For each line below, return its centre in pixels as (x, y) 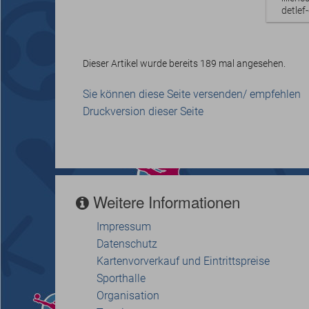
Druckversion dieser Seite (143, 111)
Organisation (128, 295)
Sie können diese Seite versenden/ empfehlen (192, 94)
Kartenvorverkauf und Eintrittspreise (183, 261)
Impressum (124, 226)
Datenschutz (127, 243)
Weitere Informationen (165, 201)
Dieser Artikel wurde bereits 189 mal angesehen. (184, 63)
